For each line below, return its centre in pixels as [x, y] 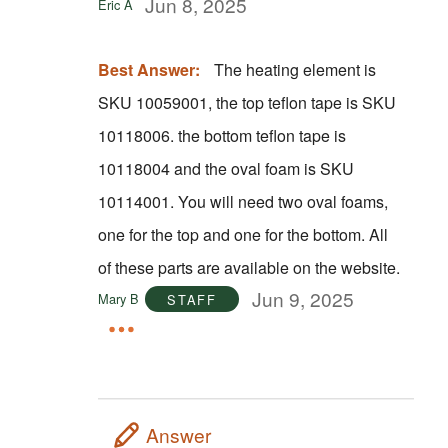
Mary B [118, 299]
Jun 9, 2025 [302, 299]
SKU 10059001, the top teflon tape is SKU [246, 102]
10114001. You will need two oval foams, [137, 201]
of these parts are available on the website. [248, 267]
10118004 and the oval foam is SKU [225, 168]
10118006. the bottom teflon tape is [221, 135]
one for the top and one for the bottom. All [233, 234]
